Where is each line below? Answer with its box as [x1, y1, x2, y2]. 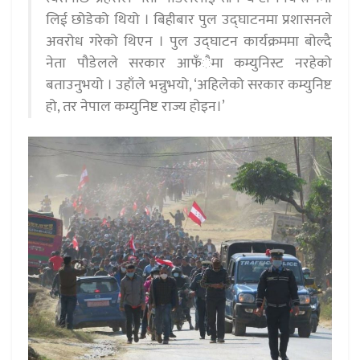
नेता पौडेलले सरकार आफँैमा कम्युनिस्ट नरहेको [46, 51, 332, 76]
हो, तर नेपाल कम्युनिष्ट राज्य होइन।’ [46, 94, 225, 119]
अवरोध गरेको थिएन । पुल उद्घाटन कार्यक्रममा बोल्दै [46, 29, 332, 54]
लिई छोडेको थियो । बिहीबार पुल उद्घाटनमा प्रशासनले [46, 7, 332, 32]
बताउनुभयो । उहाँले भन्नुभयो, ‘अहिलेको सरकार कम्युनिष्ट [46, 72, 332, 97]
